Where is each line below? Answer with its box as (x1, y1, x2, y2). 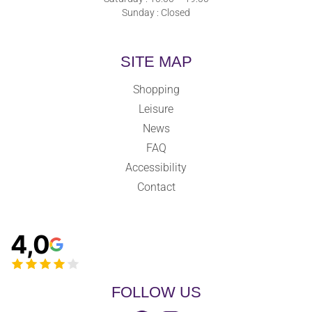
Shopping (132, 82, 180, 96)
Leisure (139, 102, 173, 116)
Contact (136, 180, 175, 194)
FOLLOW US (111, 283, 201, 301)
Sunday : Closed (122, 6, 190, 18)
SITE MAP (120, 52, 192, 70)
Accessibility (125, 160, 187, 174)
